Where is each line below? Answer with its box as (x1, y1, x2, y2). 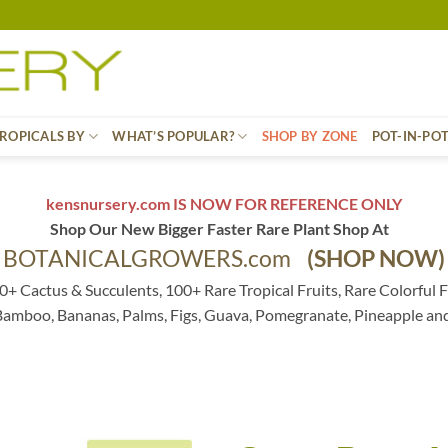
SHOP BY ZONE (261, 128, 358, 144)
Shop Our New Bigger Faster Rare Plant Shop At (50, 219, 398, 238)
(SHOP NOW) (307, 245, 445, 272)
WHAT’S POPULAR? (112, 128, 235, 144)
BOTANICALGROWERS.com (3, 245, 307, 272)
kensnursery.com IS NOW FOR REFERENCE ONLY (46, 194, 402, 213)
